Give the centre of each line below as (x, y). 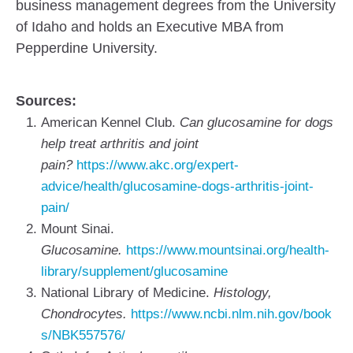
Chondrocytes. (86, 314)
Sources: (46, 101)
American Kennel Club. (110, 123)
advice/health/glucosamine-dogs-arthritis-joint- (177, 186)
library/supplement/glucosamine (134, 271)
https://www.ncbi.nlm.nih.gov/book (231, 314)
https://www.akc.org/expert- (158, 165)
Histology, (243, 293)
